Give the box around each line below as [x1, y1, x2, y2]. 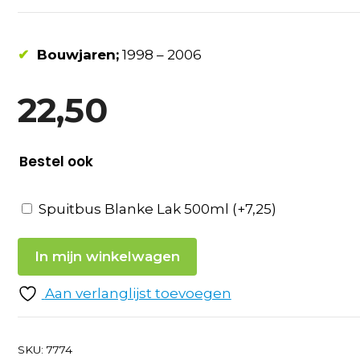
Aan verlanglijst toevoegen [44, 284, 231, 301]
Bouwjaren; [36, 46, 119, 63]
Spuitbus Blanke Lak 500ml [38, 200, 232, 217]
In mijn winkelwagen [34, 247, 180, 264]
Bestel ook [18, 152, 93, 172]
